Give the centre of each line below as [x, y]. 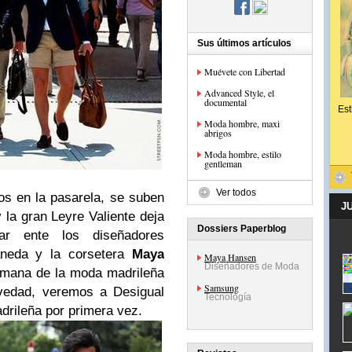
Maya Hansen [230, 257]
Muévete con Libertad [245, 71]
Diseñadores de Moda [252, 266]
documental [225, 102]
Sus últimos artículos [244, 43]
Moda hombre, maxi [242, 123]
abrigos [218, 133]
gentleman [223, 163]
